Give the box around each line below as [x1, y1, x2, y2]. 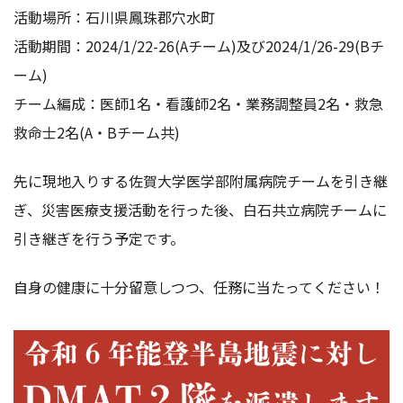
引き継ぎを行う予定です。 [13, 228, 184, 249]
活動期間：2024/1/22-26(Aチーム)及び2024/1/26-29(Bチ [13, 35, 384, 57]
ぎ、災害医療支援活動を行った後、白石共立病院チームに [13, 199, 387, 220]
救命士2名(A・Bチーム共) [13, 121, 180, 143]
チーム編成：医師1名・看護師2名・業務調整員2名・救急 [13, 93, 383, 114]
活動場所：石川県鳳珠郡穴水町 [13, 6, 215, 28]
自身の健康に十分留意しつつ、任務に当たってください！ [13, 276, 385, 298]
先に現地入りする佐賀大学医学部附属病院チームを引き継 [13, 170, 388, 192]
